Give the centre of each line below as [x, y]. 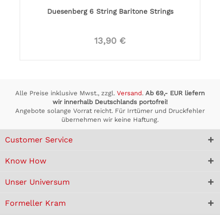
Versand [129, 93]
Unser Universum [37, 182]
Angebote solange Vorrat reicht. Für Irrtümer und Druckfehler [110, 111]
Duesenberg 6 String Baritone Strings [110, 11]
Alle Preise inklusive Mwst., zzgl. [66, 93]
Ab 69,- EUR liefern [175, 93]
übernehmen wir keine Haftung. [110, 120]
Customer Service [39, 140]
